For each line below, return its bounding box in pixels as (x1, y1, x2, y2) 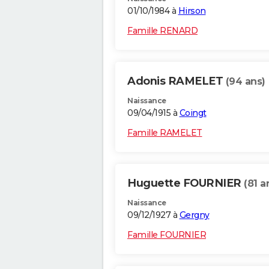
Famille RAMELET (127, 127, 202, 139)
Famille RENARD (127, 25, 198, 37)
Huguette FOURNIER (127, 177, 244, 190)
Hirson (178, 5, 206, 17)
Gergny (179, 210, 210, 221)
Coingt (179, 107, 207, 119)
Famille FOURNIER (127, 229, 206, 241)
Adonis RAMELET (127, 74, 226, 88)
